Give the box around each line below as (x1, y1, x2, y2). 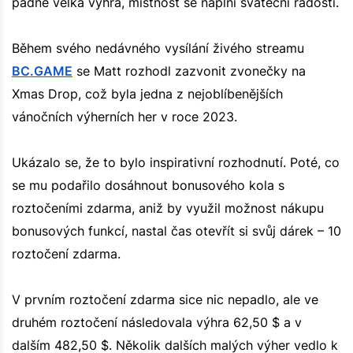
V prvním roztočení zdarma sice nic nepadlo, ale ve (12, 291, 318, 307)
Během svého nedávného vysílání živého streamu (12, 39, 304, 56)
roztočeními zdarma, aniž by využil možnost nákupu (12, 199, 324, 216)
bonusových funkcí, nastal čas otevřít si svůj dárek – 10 (12, 222, 341, 239)
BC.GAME (12, 62, 72, 79)
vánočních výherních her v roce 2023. (12, 108, 237, 124)
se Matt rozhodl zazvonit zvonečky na (72, 62, 306, 79)
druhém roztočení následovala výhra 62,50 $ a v (12, 314, 302, 330)
